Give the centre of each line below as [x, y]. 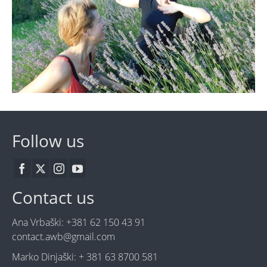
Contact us [53, 197]
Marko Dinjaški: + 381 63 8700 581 [85, 257]
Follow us [48, 140]
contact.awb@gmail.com [63, 236]
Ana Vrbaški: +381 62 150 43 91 [79, 222]
